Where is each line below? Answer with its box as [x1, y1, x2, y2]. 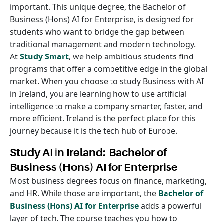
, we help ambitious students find [69, 51, 194, 62]
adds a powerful [139, 200, 202, 211]
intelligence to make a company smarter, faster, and [10, 101, 203, 111]
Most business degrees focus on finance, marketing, [10, 175, 207, 186]
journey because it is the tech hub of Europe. [10, 125, 177, 136]
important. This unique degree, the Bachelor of [10, 1, 186, 12]
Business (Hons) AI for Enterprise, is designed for [10, 14, 194, 25]
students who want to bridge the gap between [10, 26, 184, 37]
